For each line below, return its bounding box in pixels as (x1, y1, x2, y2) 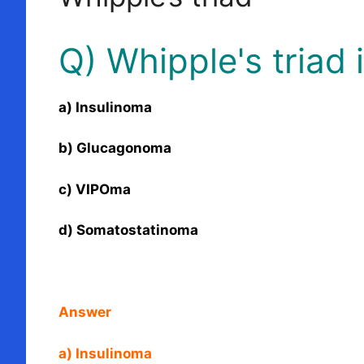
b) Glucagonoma (58, 140, 171, 157)
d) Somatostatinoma (58, 222, 198, 239)
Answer (58, 304, 115, 321)
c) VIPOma (58, 180, 131, 197)
